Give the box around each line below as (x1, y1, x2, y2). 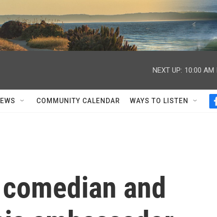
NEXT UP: (153, 65, 182, 75)
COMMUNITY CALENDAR (36, 97, 120, 105)
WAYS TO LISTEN (130, 97, 188, 105)
